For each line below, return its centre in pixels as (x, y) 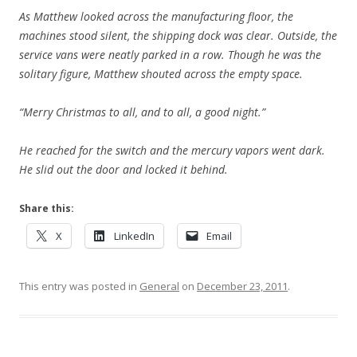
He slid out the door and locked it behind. (124, 169)
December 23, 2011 (242, 286)
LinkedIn (134, 236)
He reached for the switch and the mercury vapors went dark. (172, 150)
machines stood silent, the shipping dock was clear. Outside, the (178, 35)
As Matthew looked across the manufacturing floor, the (156, 16)
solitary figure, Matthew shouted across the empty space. (161, 74)
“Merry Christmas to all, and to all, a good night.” (142, 112)
